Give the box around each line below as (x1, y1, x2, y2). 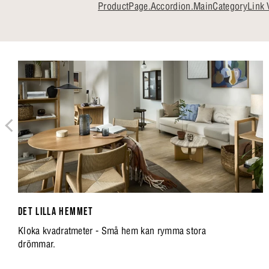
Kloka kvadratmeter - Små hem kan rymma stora (18, 225, 207, 237)
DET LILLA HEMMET (18, 205, 94, 218)
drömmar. (18, 238, 56, 250)
